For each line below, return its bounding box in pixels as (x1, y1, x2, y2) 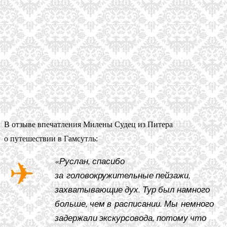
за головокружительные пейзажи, (55, 169, 191, 181)
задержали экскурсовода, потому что (55, 212, 206, 224)
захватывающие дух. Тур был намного (55, 183, 210, 196)
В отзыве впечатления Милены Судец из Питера (4, 120, 173, 129)
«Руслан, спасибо (55, 155, 125, 167)
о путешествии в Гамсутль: (4, 134, 98, 143)
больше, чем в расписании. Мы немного (55, 198, 214, 210)
